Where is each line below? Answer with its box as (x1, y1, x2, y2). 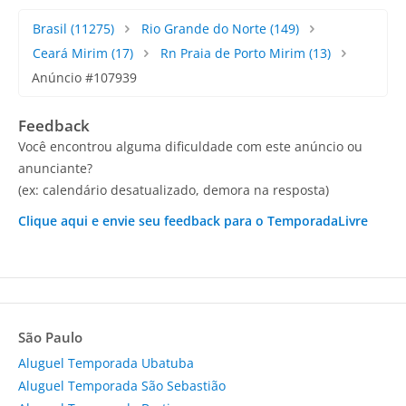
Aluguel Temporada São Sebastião (18, 377, 226, 395)
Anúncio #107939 (32, 69, 137, 87)
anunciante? (18, 159, 92, 178)
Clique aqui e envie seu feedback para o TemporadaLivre (18, 212, 368, 230)
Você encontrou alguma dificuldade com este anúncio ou (18, 138, 362, 156)
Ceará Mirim (33, 44, 108, 63)
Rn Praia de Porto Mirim (159, 44, 305, 63)
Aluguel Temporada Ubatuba (18, 354, 194, 372)
